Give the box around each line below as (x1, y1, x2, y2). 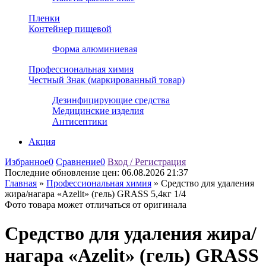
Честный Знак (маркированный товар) (28, 75, 185, 85)
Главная (5, 178, 37, 188)
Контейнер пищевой (28, 24, 112, 34)
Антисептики (52, 116, 107, 126)
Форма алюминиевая (52, 44, 137, 54)
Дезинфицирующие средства (52, 95, 170, 105)
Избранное (5, 157, 49, 167)
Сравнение (56, 157, 100, 167)
